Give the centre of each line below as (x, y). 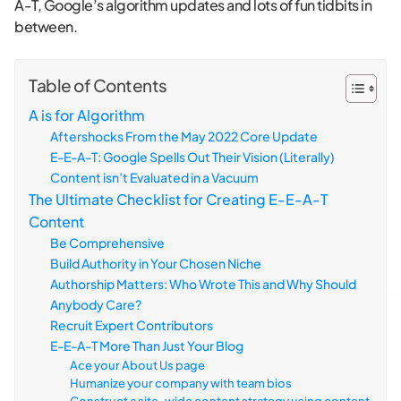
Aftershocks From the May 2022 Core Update (184, 137)
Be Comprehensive (107, 243)
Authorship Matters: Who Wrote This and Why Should (203, 284)
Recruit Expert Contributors (132, 325)
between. (46, 27)
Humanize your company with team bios (180, 384)
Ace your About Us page (137, 366)
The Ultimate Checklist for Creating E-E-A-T (178, 200)
